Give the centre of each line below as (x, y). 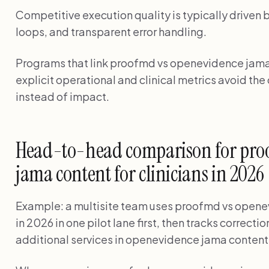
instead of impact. (62, 96)
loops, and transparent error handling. (111, 31)
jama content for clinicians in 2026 (140, 174)
